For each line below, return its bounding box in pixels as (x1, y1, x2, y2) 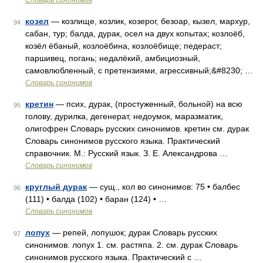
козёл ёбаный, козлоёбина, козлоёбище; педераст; (25, 41, 222, 50)
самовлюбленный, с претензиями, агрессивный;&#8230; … (25, 66, 253, 75)
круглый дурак (25, 182, 87, 191)
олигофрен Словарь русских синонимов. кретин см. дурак (25, 124, 249, 133)
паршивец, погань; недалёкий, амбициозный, (25, 53, 200, 63)
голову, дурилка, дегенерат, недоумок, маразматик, (25, 112, 223, 121)
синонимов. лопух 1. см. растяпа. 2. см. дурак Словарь (25, 240, 238, 249)
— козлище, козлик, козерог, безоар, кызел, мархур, (49, 16, 250, 26)
